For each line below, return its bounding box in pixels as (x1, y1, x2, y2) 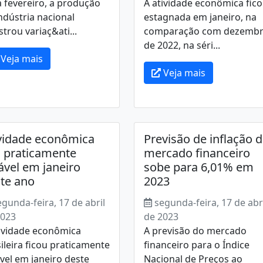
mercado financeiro (143, 145, 250, 161)
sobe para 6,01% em (143, 159, 254, 175)
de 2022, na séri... (143, 39, 220, 52)
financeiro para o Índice (143, 238, 249, 251)
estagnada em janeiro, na (143, 11, 257, 23)
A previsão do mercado (143, 224, 247, 237)
